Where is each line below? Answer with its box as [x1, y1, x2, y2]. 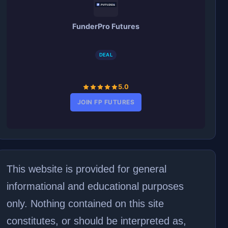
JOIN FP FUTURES [77, 98, 134, 106]
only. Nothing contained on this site [6, 198, 164, 209]
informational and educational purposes [6, 181, 184, 192]
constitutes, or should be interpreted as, [6, 215, 186, 226]
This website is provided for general [6, 163, 166, 175]
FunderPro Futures [72, 22, 139, 31]
